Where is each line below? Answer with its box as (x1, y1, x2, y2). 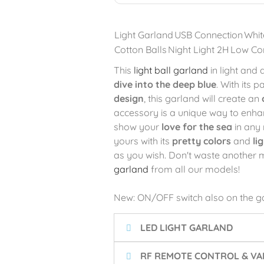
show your (113, 121, 161, 133)
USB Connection (174, 29, 243, 41)
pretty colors (171, 135, 231, 147)
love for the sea (161, 121, 232, 133)
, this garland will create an (143, 93, 262, 104)
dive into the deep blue (113, 78, 216, 90)
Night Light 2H (167, 44, 229, 55)
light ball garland (133, 64, 208, 76)
